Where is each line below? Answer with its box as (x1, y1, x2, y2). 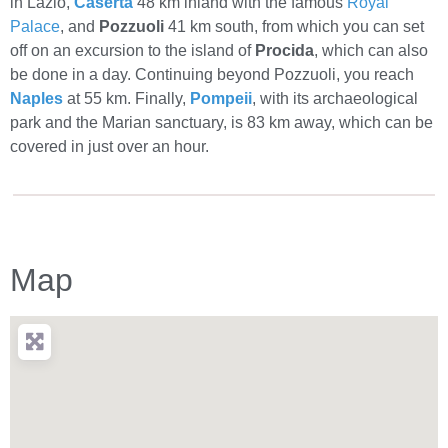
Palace (10, 18, 60, 36)
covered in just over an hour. (10, 138, 209, 156)
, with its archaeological (252, 90, 418, 108)
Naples (10, 90, 63, 108)
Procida (255, 42, 314, 60)
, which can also (314, 42, 428, 60)
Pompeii (190, 90, 252, 108)
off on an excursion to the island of (10, 42, 255, 60)
